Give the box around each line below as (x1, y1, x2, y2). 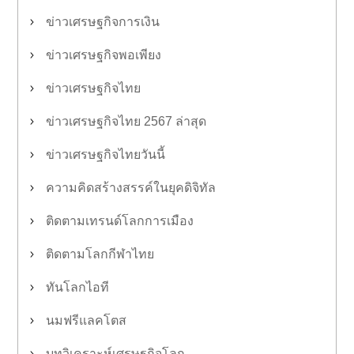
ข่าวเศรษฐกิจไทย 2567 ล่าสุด (46, 115, 206, 128)
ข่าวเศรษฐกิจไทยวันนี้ (46, 148, 165, 161)
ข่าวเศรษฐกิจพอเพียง (46, 48, 161, 62)
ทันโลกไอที (46, 281, 109, 294)
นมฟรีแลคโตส (46, 314, 126, 327)
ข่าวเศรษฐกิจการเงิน (46, 15, 160, 28)
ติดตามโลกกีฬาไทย (46, 247, 154, 261)
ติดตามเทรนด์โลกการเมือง (46, 214, 194, 228)
